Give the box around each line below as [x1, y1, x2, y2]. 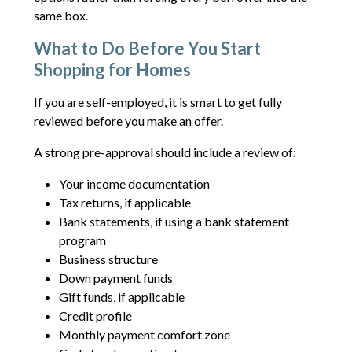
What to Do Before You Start [33, 37, 261, 59]
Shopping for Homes [33, 58, 191, 80]
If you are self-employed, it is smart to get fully [33, 93, 282, 109]
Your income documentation [58, 175, 210, 191]
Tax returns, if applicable [58, 194, 191, 210]
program [58, 232, 106, 247]
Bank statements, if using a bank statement [58, 213, 289, 229]
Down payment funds [58, 269, 173, 285]
